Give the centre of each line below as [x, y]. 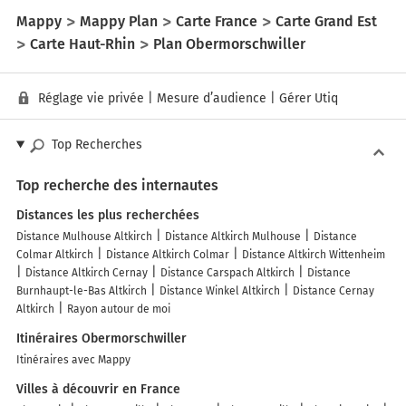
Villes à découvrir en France [98, 390]
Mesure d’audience [212, 99]
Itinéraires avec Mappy [73, 360]
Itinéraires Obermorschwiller [101, 339]
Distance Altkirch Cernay [87, 273]
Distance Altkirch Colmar [168, 255]
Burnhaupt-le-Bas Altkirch [82, 291]
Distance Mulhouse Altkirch [84, 237]
